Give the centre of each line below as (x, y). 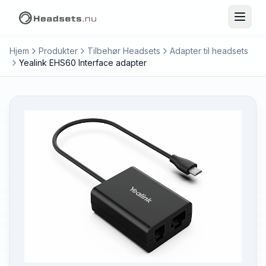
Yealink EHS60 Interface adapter (83, 63)
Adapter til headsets (209, 51)
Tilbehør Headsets (124, 51)
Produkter (58, 51)
